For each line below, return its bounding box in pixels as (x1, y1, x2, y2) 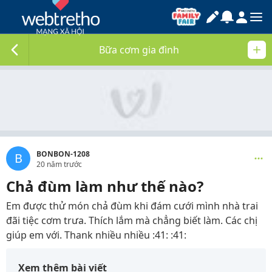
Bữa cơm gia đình (99, 43, 179, 56)
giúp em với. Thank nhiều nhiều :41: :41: (6, 228, 186, 242)
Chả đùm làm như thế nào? (6, 176, 203, 196)
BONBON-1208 (36, 149, 90, 159)
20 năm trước (36, 159, 82, 169)
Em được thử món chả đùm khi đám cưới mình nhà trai (6, 199, 258, 212)
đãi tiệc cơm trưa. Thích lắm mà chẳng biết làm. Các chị (6, 214, 257, 227)
